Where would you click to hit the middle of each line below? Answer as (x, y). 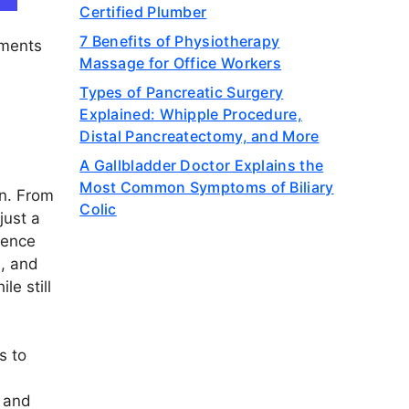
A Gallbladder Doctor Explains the (202, 165)
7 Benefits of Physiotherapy (180, 41)
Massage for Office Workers (181, 63)
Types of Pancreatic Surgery (182, 92)
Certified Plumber (143, 12)
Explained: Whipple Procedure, (191, 114)
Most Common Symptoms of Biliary (207, 187)
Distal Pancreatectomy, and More (199, 136)
